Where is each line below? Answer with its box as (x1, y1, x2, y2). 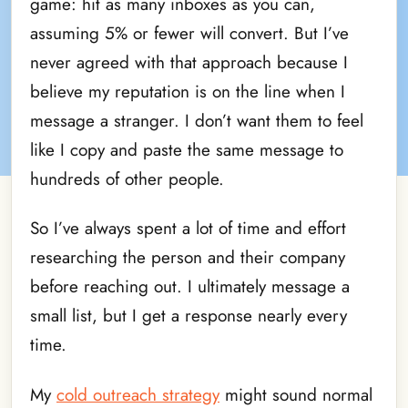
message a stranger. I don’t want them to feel (30, 107, 363, 133)
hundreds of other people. (30, 166, 229, 191)
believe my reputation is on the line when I (30, 78, 345, 104)
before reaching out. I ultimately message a (30, 274, 350, 300)
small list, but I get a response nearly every (30, 303, 347, 329)
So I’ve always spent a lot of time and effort (30, 216, 346, 241)
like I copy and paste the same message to (30, 137, 343, 162)
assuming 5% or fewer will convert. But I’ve (30, 20, 349, 46)
